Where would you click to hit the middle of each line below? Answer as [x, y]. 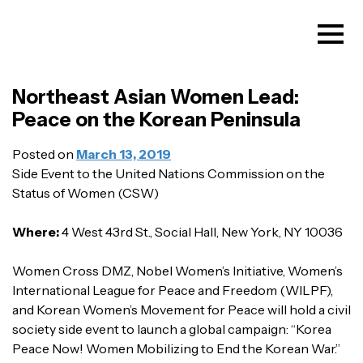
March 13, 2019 [124, 154]
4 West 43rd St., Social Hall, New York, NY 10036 [202, 232]
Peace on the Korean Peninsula [156, 120]
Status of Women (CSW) [85, 193]
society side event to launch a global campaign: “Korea [172, 329]
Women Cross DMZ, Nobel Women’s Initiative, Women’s [177, 271]
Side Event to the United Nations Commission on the [169, 174]
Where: [37, 232]
